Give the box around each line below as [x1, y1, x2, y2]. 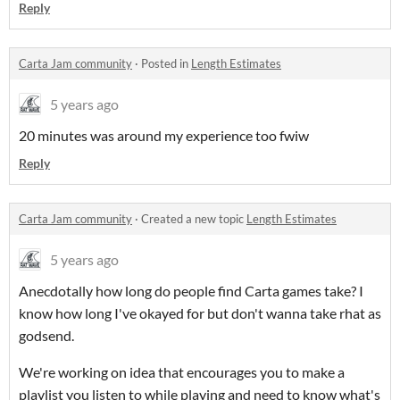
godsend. [19, 327, 74, 345]
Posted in [141, 56, 191, 71]
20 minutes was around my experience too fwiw [19, 127, 309, 145]
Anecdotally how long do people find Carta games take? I [19, 282, 363, 300]
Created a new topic [141, 212, 246, 227]
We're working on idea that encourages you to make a [19, 363, 345, 381]
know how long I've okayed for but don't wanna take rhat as [19, 304, 381, 322]
